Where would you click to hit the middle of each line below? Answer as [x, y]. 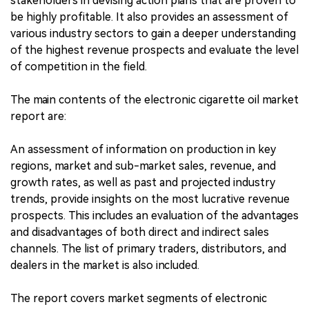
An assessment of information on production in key [143, 149]
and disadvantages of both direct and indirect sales [140, 232]
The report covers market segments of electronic [139, 298]
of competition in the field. [79, 66]
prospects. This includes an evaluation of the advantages [154, 215]
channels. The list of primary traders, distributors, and [148, 248]
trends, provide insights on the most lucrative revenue [150, 199]
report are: [38, 116]
